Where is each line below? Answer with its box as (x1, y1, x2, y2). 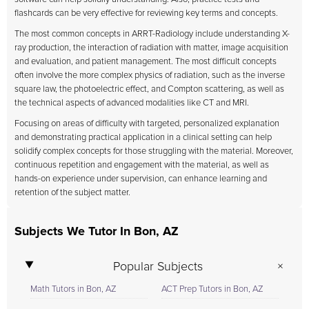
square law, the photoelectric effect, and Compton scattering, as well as (14, 85, 284, 94)
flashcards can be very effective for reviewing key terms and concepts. (14, 9, 278, 18)
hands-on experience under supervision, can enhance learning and (14, 175, 267, 183)
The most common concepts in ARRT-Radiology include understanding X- (14, 30, 290, 39)
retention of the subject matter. (14, 188, 130, 197)
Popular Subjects (113, 261, 203, 273)
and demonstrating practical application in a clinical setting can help (14, 133, 272, 142)
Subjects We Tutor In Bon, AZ (14, 226, 179, 238)
